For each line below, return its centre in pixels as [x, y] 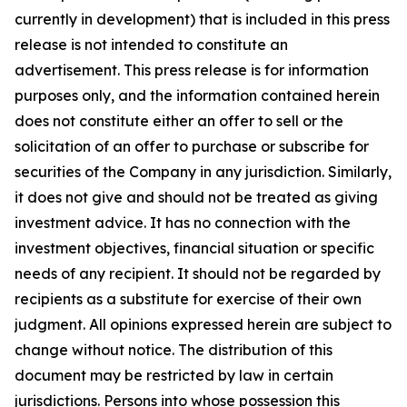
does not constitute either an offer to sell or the [179, 120]
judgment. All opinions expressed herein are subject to [203, 324]
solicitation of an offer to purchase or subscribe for [192, 146]
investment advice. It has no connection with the [183, 222]
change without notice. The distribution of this [174, 349]
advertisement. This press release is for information [192, 69]
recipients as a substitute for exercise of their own [188, 298]
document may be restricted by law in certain [174, 375]
